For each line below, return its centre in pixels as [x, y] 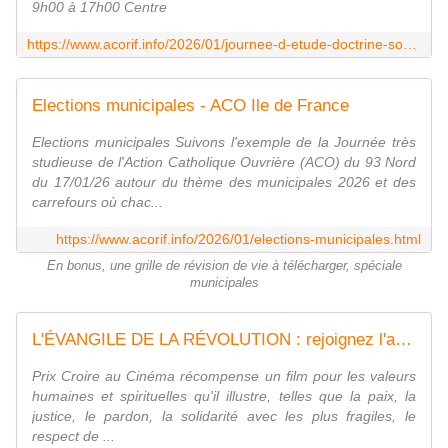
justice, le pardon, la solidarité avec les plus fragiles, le [224, 416]
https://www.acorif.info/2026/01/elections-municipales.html [238, 239]
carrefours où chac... [97, 202]
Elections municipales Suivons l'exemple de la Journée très [224, 142]
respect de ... [73, 436]
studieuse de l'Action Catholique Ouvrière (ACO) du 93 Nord [224, 162]
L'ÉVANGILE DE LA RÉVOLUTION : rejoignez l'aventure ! [403, 340]
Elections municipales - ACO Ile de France [190, 106]
